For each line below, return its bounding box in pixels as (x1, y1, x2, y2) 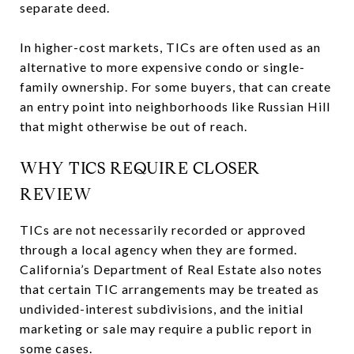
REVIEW (20, 183, 91, 205)
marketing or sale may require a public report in (20, 320, 312, 336)
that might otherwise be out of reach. (20, 118, 247, 134)
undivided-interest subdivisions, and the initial (20, 300, 303, 316)
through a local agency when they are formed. (20, 241, 297, 257)
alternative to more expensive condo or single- (20, 58, 305, 74)
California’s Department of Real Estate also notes (20, 261, 322, 277)
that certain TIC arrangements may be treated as (20, 281, 319, 296)
